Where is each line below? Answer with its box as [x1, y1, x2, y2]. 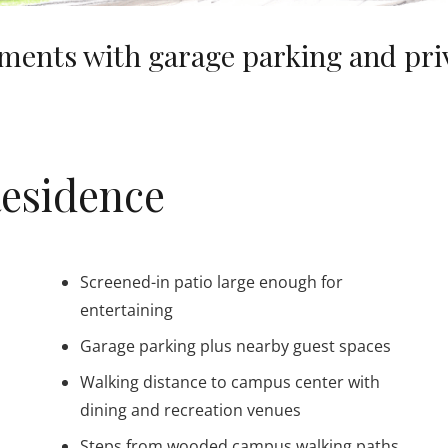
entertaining [79, 298, 173, 321]
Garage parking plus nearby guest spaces [79, 334, 391, 357]
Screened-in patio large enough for [79, 270, 343, 293]
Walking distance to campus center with [79, 370, 380, 393]
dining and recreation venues [79, 398, 301, 421]
